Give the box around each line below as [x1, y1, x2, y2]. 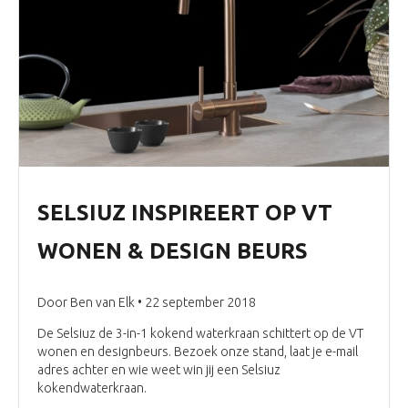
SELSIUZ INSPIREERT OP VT [37, 199, 332, 225]
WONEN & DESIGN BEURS [37, 238, 308, 263]
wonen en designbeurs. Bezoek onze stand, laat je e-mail [37, 343, 358, 359]
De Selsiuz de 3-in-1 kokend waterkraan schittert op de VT [37, 325, 363, 341]
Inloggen [241, 66, 312, 87]
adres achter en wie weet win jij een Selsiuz [37, 362, 280, 377]
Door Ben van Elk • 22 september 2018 [37, 294, 256, 310]
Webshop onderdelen [185, 6, 371, 27]
